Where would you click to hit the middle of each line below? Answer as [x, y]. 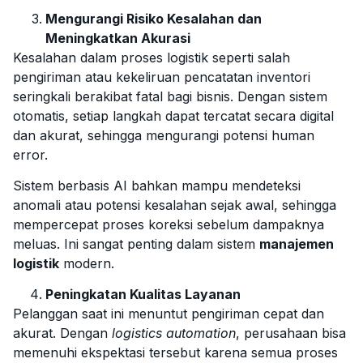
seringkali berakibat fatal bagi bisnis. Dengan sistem [170, 96]
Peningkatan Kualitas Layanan [143, 295]
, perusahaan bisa [291, 333]
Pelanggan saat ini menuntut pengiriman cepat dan [169, 314]
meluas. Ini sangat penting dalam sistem [136, 243]
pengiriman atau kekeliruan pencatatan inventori [162, 77]
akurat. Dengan [62, 333]
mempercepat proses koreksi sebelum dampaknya [169, 224]
